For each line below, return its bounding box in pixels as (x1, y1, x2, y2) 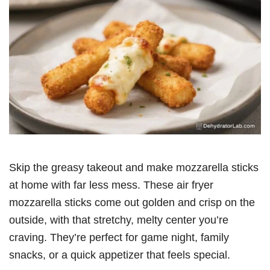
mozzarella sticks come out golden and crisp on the (9, 195, 255, 209)
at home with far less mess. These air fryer (9, 178, 213, 191)
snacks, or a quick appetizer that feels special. (9, 248, 230, 261)
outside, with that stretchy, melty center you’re (9, 213, 228, 226)
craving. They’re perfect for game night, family (9, 230, 229, 243)
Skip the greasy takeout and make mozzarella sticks (9, 160, 259, 174)
